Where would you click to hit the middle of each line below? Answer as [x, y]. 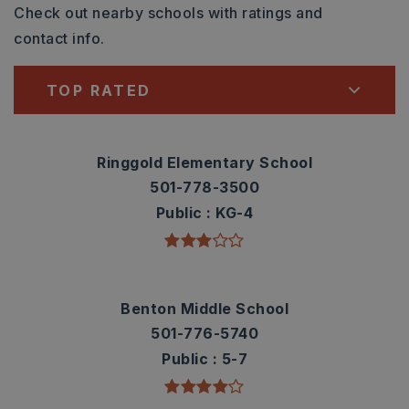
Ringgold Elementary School [204, 163]
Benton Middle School [204, 309]
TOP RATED [99, 90]
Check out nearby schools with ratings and [168, 13]
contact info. [59, 38]
